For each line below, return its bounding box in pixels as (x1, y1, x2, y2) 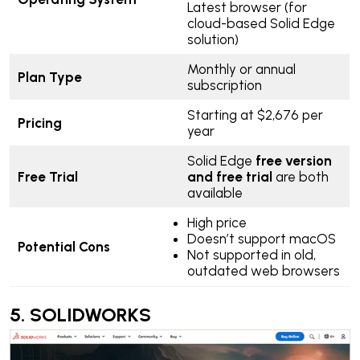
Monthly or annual (186, 61, 296, 77)
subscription (186, 77, 265, 93)
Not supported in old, (186, 247, 316, 263)
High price (186, 215, 247, 231)
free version (255, 153, 332, 169)
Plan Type (17, 69, 82, 85)
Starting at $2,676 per (186, 107, 323, 123)
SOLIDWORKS (30, 303, 151, 326)
